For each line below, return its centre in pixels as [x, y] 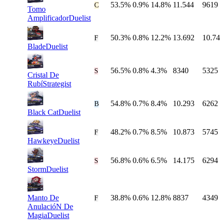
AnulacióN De [50, 207]
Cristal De [43, 75]
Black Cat [43, 112]
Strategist [57, 84]
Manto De [43, 198]
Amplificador [48, 18]
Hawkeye [42, 141]
